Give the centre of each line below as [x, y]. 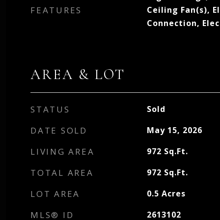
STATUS [50, 109]
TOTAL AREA [62, 173]
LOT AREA [55, 194]
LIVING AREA [63, 151]
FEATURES [56, 10]
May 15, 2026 [174, 130]
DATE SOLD [59, 130]
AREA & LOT [78, 74]
